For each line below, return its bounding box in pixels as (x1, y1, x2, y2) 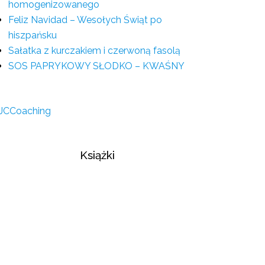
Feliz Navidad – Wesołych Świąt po (8, 14, 162, 25)
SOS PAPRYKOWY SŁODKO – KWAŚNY (8, 60, 185, 72)
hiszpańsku (8, 30, 57, 41)
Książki (79, 148, 115, 161)
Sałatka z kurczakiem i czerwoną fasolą (8, 45, 180, 56)
